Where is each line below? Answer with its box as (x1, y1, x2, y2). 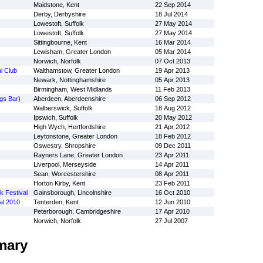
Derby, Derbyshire (33, 11, 86, 18)
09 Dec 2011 (154, 142, 191, 149)
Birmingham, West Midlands (33, 86, 112, 93)
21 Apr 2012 (154, 123, 190, 130)
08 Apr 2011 (154, 170, 189, 177)
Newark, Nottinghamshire (33, 76, 106, 83)
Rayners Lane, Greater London (33, 151, 123, 159)
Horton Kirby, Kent (33, 180, 85, 187)
